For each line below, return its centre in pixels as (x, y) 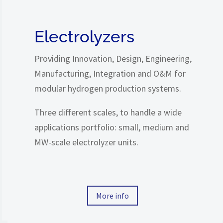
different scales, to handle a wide (119, 112)
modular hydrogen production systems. (108, 88)
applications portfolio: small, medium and (112, 127)
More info (112, 195)
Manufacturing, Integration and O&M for (110, 73)
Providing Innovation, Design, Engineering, (113, 58)
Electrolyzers (84, 36)
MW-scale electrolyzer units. (86, 142)
